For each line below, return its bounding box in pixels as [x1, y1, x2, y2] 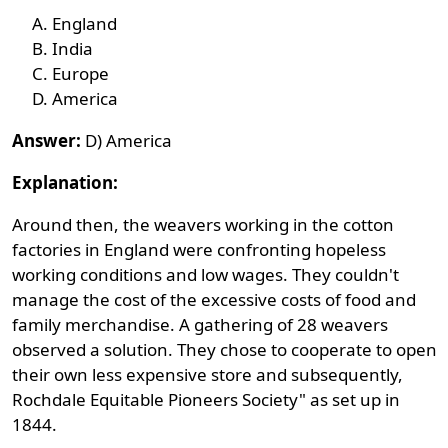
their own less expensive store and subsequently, [12, 363, 404, 386]
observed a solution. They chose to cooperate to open [12, 338, 438, 361]
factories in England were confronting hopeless [12, 238, 387, 261]
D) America [81, 129, 173, 152]
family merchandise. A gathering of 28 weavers [12, 313, 389, 336]
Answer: [12, 129, 82, 152]
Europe [52, 62, 110, 85]
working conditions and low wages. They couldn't [12, 263, 400, 286]
